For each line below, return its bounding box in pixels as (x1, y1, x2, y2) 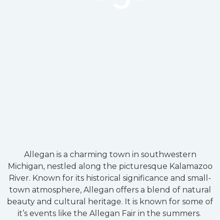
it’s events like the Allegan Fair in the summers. (17, 209, 203, 219)
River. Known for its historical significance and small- (9, 173, 211, 183)
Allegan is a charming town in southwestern (24, 150, 196, 160)
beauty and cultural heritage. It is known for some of (7, 197, 213, 207)
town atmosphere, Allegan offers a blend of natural (9, 185, 211, 195)
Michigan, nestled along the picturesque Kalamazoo (7, 162, 213, 171)
